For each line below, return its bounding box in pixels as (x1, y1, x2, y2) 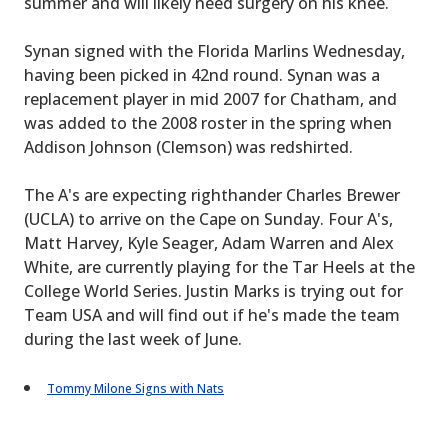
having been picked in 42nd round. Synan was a (24, 64, 380, 86)
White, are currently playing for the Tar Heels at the (24, 256, 415, 278)
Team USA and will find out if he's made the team (24, 304, 400, 326)
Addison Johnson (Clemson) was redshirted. (24, 136, 353, 158)
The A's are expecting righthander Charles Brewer (24, 184, 400, 206)
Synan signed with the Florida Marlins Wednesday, (24, 40, 405, 62)
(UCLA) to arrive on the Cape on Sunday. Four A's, (24, 208, 393, 230)
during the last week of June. (24, 328, 242, 350)
